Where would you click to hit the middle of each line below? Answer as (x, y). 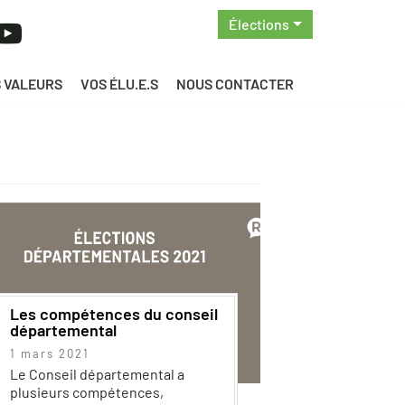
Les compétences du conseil (113, 314)
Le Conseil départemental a (97, 374)
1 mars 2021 (49, 353)
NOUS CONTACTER (235, 83)
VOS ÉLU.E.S (119, 83)
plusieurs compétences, (86, 392)
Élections (259, 24)
